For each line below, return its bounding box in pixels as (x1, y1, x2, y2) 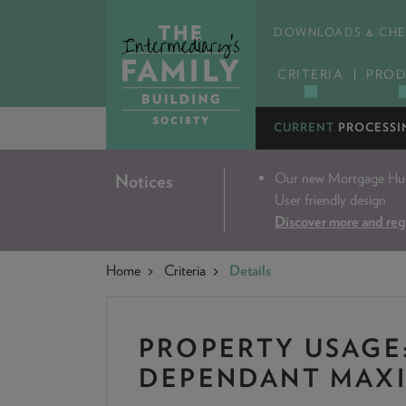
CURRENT (274, 121, 334, 134)
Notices (115, 170, 173, 192)
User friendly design (275, 191, 386, 208)
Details (229, 262, 271, 279)
